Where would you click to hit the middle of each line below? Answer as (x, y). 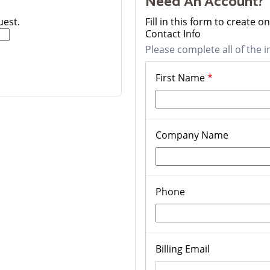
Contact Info (173, 34)
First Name (181, 78)
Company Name (192, 135)
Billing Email (183, 249)
